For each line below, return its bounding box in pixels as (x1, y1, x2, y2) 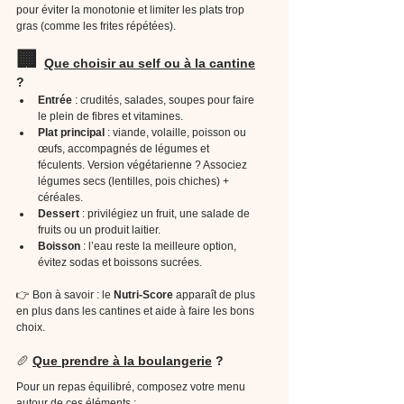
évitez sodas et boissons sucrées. (38, 256, 202, 269)
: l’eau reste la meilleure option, (80, 240, 239, 252)
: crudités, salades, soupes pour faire (72, 94, 257, 106)
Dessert (38, 207, 79, 220)
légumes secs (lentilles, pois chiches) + (38, 175, 232, 188)
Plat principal (38, 126, 105, 139)
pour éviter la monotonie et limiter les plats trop (16, 4, 247, 16)
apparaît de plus (173, 289, 258, 301)
